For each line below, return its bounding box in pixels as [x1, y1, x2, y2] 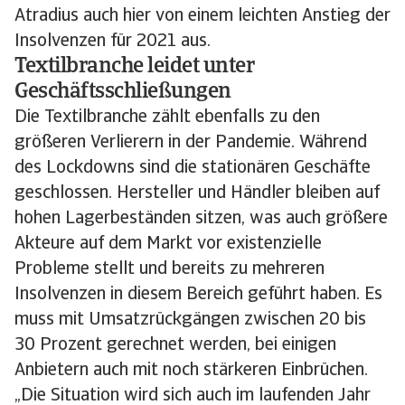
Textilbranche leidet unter [14, 56, 255, 78]
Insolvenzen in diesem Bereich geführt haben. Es [14, 286, 382, 304]
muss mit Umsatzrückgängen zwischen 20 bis [14, 311, 366, 329]
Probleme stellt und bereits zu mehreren [14, 260, 325, 278]
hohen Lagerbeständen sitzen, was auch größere [14, 210, 388, 228]
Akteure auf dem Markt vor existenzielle [14, 235, 322, 253]
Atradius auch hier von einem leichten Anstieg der [14, 7, 391, 25]
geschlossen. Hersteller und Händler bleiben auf [14, 184, 380, 202]
